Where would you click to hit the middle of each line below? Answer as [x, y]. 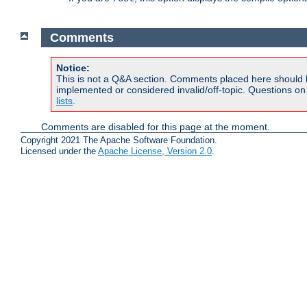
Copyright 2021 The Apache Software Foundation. [119, 140]
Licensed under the [59, 151]
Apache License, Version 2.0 [155, 151]
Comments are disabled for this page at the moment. [156, 127]
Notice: [73, 68]
